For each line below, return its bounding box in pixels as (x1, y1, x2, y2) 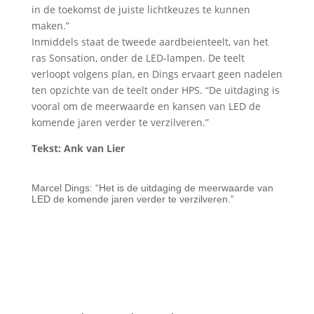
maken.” (31, 19, 69, 32)
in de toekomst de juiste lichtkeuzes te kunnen (31, 3, 250, 16)
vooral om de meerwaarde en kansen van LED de (31, 100, 261, 113)
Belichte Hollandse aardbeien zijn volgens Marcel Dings (31, 182, 277, 193)
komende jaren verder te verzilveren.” (31, 116, 209, 129)
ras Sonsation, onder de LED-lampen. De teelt (31, 51, 245, 64)
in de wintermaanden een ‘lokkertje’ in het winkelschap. (31, 193, 275, 205)
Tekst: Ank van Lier (31, 142, 125, 155)
